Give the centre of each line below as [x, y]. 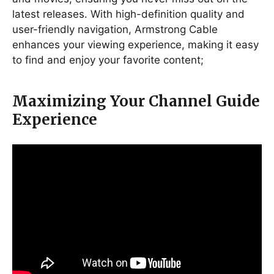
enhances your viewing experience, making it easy [135, 44]
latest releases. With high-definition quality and [128, 14]
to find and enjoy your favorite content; [108, 60]
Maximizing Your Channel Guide [136, 101]
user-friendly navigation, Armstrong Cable [115, 29]
